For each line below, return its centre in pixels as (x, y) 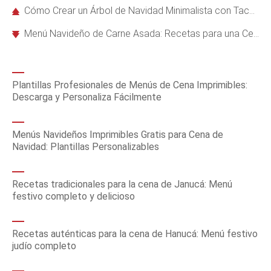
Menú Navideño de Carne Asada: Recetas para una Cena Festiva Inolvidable (139, 33)
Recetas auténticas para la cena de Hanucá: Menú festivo (135, 233)
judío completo (44, 246)
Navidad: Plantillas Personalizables (86, 146)
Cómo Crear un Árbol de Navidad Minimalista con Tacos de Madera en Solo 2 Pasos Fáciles (137, 10)
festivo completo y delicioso (73, 196)
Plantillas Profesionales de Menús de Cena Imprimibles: (130, 85)
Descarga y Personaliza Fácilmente (87, 97)
